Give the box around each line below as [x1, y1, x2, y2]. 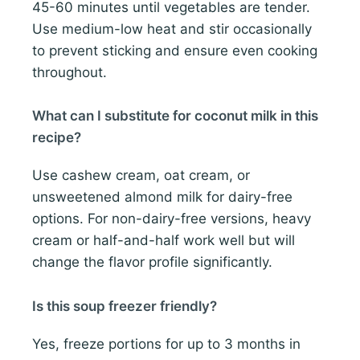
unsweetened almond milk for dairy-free [32, 189, 292, 206]
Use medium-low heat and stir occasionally [32, 21, 312, 38]
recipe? [32, 129, 81, 146]
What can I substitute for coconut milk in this [32, 108, 318, 125]
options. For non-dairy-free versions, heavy [32, 211, 311, 227]
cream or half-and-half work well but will [32, 232, 295, 249]
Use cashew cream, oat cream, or [32, 167, 250, 184]
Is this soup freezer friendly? [32, 297, 217, 314]
